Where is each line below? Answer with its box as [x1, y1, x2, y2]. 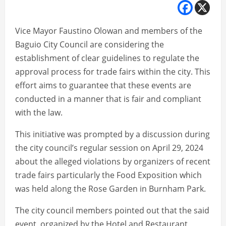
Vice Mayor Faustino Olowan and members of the [15, 25, 202, 37]
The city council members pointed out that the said [15, 205, 209, 216]
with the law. [15, 107, 63, 119]
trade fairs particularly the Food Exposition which [15, 169, 202, 181]
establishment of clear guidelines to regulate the [15, 52, 199, 64]
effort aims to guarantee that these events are [15, 80, 191, 91]
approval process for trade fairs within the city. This [15, 66, 210, 78]
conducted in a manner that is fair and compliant [15, 93, 201, 105]
